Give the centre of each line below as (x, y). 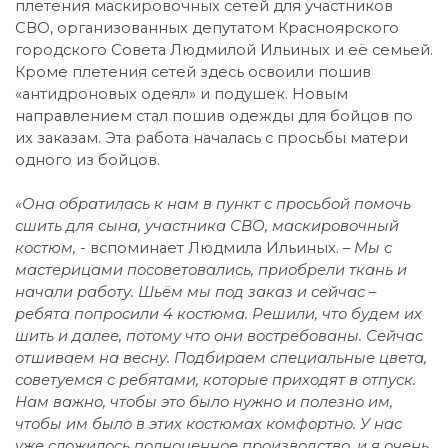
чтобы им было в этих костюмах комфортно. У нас (208, 423)
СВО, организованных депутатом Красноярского (207, 27)
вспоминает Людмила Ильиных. (216, 247)
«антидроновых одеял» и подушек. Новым (181, 93)
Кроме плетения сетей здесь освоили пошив (193, 71)
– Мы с (367, 247)
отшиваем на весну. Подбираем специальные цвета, (221, 357)
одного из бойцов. (87, 159)
